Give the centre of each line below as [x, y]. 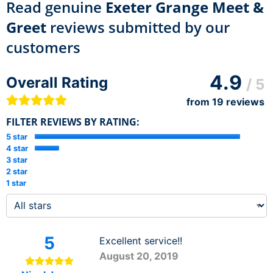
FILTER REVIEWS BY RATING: [73, 122]
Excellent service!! [140, 240]
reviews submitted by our [138, 27]
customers [43, 47]
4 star [17, 148]
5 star [17, 136]
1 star [16, 183]
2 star [17, 171]
